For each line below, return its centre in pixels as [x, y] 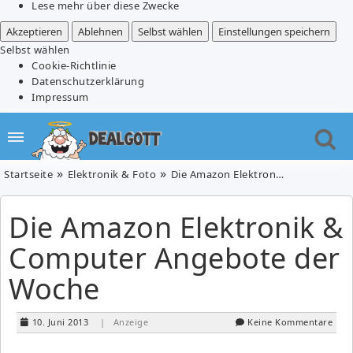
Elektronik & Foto [111, 174]
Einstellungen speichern [274, 31]
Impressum [60, 97]
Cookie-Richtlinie [74, 65]
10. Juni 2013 [60, 321]
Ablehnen [100, 31]
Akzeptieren [34, 31]
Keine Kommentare [290, 321]
